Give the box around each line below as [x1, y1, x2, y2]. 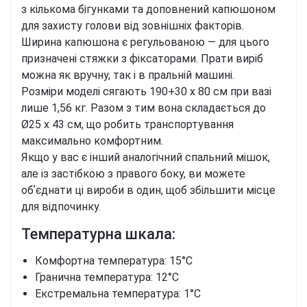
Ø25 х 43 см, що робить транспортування [21, 118, 234, 132]
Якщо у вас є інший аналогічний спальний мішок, [21, 151, 270, 164]
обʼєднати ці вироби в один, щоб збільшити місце [21, 184, 275, 197]
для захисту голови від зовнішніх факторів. [21, 19, 244, 33]
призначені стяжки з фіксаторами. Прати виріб [21, 52, 263, 66]
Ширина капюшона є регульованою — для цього [21, 36, 269, 49]
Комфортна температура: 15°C [35, 254, 193, 268]
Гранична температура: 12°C [35, 271, 179, 284]
